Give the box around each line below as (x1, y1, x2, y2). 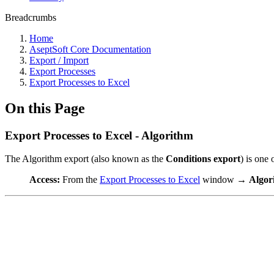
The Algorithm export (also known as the (5, 154, 166, 165)
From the (60, 174, 100, 185)
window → (200, 174, 249, 185)
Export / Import (29, 54, 89, 65)
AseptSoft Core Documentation (29, 43, 151, 54)
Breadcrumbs (5, 12, 56, 23)
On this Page (5, 100, 85, 116)
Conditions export (166, 154, 240, 165)
